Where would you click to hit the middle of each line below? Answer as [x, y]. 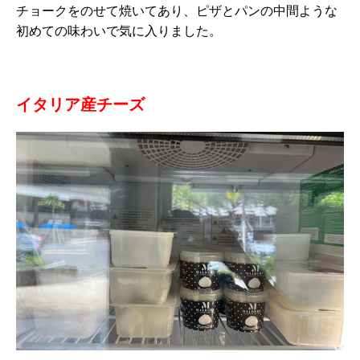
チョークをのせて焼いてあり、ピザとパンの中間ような [177, 11]
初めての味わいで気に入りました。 [119, 31]
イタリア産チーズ [80, 105]
